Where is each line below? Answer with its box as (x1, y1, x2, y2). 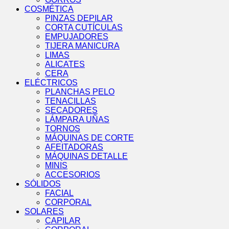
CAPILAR (45, 216, 81, 225)
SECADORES (45, 106, 98, 115)
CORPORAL (45, 198, 91, 207)
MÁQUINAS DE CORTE (45, 133, 134, 143)
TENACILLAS (45, 97, 96, 106)
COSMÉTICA (25, 5, 74, 14)
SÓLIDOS (25, 179, 61, 189)
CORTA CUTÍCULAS (45, 23, 123, 32)
